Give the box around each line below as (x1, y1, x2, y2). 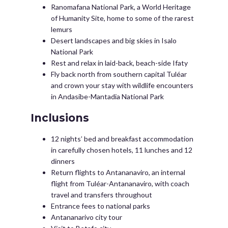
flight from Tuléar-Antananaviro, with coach (51, 179, 189, 188)
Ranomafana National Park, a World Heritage (51, 3, 191, 11)
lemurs (51, 25, 72, 34)
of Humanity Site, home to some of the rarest (51, 14, 194, 22)
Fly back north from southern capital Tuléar (51, 70, 187, 78)
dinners (51, 157, 75, 165)
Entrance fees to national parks (51, 202, 150, 210)
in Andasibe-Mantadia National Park (51, 92, 164, 101)
